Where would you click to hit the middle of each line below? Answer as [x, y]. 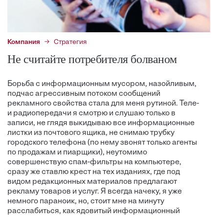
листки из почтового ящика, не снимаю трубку [91, 133]
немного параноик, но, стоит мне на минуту [86, 202]
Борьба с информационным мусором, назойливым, [102, 84]
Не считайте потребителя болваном [92, 59]
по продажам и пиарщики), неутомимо [77, 153]
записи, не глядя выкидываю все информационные [101, 123]
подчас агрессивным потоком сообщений [84, 94]
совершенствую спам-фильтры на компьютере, [94, 163]
